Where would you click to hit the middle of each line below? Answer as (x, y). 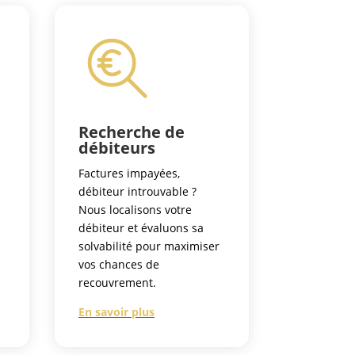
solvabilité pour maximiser (149, 246)
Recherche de (131, 132)
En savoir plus (116, 312)
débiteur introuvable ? (137, 192)
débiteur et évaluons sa (141, 228)
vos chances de (118, 265)
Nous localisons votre (135, 210)
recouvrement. (117, 283)
